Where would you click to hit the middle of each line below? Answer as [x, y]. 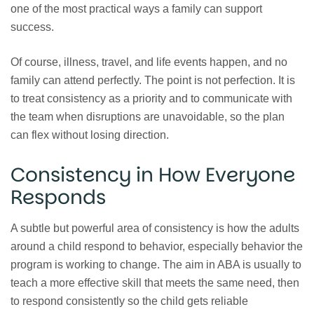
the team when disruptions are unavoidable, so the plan [148, 116]
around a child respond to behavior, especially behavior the [157, 246]
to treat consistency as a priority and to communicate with [151, 98]
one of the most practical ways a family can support [136, 8]
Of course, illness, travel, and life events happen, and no [149, 62]
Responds [58, 197]
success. [32, 27]
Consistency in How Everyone [153, 175]
